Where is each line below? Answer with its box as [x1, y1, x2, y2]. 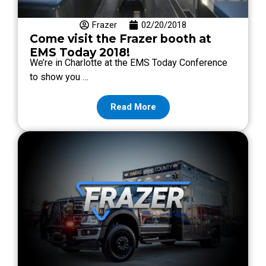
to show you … [30, 71, 88, 83]
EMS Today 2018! [30, 45, 130, 59]
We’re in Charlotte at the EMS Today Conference [30, 56, 227, 68]
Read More [110, 101, 156, 112]
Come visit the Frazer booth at [30, 31, 211, 46]
